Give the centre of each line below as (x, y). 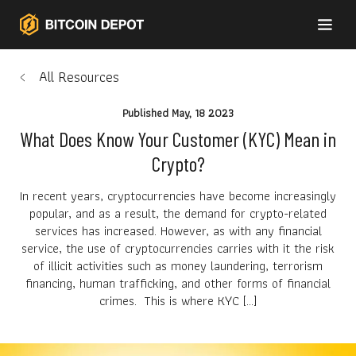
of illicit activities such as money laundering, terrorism (178, 266)
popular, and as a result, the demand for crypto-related (178, 213)
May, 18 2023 (203, 113)
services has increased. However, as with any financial (178, 231)
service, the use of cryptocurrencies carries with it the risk (178, 248)
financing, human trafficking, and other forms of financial (178, 283)
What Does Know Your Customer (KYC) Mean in (178, 139)
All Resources (79, 77)
